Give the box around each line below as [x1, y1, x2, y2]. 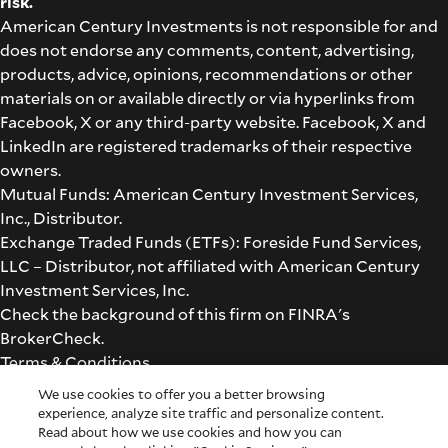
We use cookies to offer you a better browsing [38, 385, 326, 403]
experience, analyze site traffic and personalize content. [38, 404, 385, 422]
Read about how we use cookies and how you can [38, 423, 343, 441]
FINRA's [288, 302, 350, 324]
